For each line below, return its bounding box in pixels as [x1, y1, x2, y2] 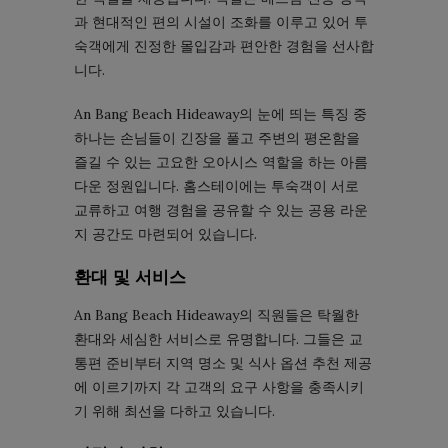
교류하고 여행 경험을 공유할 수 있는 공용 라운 [74, 201, 368, 220]
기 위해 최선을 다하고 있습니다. [74, 402, 275, 421]
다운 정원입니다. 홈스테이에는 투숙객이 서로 [74, 177, 359, 196]
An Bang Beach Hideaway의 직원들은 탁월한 [74, 306, 359, 325]
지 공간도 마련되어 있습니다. [74, 225, 257, 244]
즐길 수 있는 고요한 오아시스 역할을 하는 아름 [74, 153, 368, 172]
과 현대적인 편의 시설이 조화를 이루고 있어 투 [74, 13, 368, 32]
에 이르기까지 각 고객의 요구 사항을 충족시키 [74, 378, 364, 397]
